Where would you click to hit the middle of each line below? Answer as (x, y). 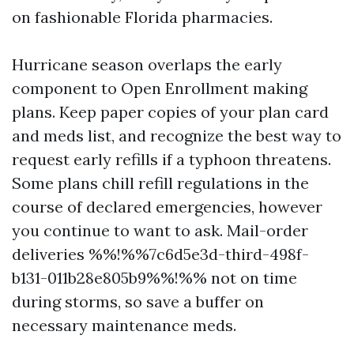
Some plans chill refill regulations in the (160, 183)
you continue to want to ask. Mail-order (160, 230)
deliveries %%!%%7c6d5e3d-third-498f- (160, 254)
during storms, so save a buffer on (138, 301)
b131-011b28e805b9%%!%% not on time (154, 278)
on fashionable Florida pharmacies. (142, 17)
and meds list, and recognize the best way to (177, 136)
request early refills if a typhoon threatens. (171, 159)
